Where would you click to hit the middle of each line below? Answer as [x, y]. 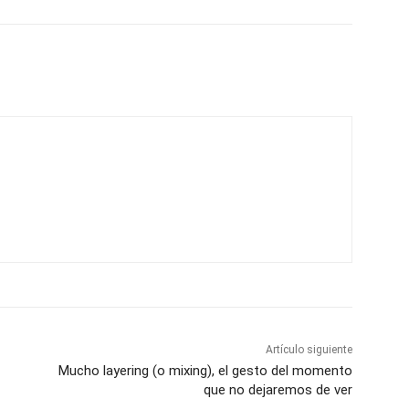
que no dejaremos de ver [278, 390]
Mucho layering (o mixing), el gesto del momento [205, 371]
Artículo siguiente [309, 350]
